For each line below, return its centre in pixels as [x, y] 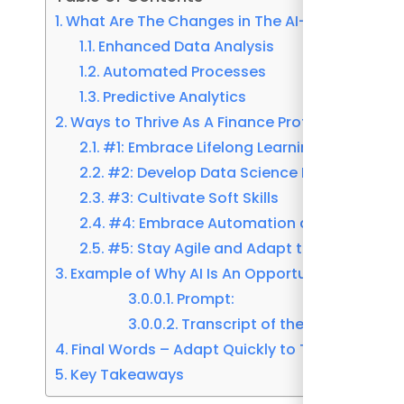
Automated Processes [185, 72]
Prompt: [206, 299]
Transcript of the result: [267, 325]
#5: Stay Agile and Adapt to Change [241, 249]
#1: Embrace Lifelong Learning [211, 148]
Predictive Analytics [175, 97]
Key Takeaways [128, 375]
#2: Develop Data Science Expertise [238, 173]
